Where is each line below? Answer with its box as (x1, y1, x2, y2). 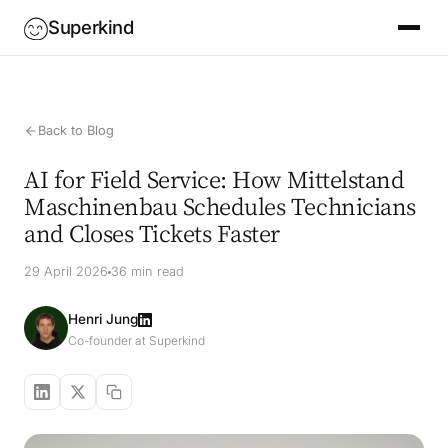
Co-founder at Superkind (68, 333, 205, 348)
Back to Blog (38, 123, 114, 138)
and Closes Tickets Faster (24, 218, 281, 247)
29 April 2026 (24, 264, 108, 279)
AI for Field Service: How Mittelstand (24, 164, 405, 193)
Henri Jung (68, 311, 138, 327)
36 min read (111, 264, 184, 279)
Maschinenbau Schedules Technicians (24, 191, 416, 220)
